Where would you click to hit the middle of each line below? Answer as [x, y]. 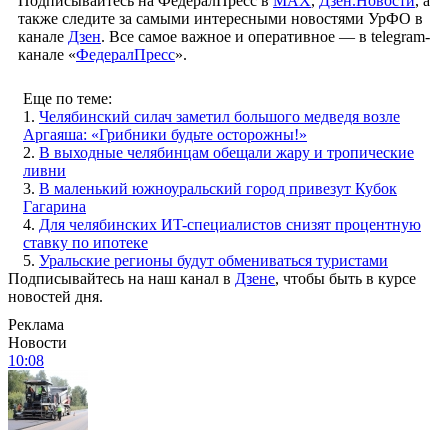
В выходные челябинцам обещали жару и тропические [226, 152]
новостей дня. [55, 296]
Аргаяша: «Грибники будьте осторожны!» [165, 134]
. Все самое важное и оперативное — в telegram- [265, 36]
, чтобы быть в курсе [345, 278]
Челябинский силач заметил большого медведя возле [219, 116]
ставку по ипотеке [85, 242]
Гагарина [54, 206]
